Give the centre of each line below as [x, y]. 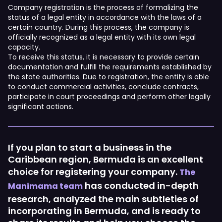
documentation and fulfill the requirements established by [110, 67]
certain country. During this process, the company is [99, 27]
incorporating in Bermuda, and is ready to [104, 211]
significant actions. [41, 107]
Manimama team [45, 186]
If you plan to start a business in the [90, 147]
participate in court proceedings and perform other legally [109, 97]
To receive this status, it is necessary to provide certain [104, 57]
